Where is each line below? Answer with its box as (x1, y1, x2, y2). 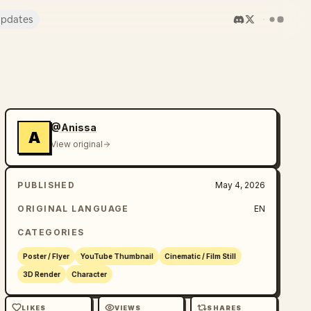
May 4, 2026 (215, 180, 265, 190)
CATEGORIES (17, 227, 85, 237)
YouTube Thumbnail (81, 252, 154, 260)
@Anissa (51, 121, 97, 133)
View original (51, 139, 103, 149)
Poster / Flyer (23, 252, 70, 260)
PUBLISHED (17, 180, 76, 190)
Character (72, 270, 108, 278)
